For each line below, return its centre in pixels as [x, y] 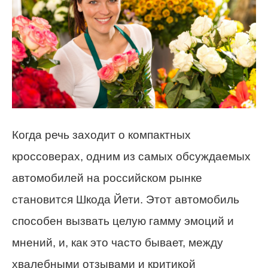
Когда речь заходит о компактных [101, 135]
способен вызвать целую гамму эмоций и [123, 221]
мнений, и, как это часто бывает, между [118, 242]
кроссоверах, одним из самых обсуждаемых [131, 156]
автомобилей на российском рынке [107, 178]
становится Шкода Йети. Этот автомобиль [126, 199]
